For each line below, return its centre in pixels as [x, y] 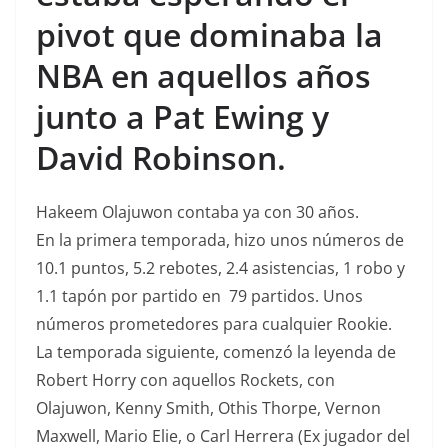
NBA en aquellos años [203, 75]
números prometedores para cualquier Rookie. [214, 323]
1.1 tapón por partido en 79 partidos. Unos [199, 295]
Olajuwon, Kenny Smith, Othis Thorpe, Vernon [208, 407]
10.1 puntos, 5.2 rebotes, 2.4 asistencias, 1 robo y [220, 267]
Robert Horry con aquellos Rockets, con [185, 379]
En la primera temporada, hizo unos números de [220, 239]
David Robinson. [161, 157]
